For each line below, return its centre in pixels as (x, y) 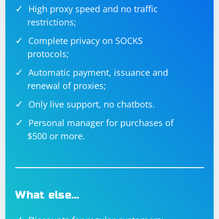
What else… (47, 195)
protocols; (48, 54)
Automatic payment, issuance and (99, 72)
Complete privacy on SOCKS (86, 41)
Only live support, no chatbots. (92, 104)
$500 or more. (56, 136)
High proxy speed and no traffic (93, 9)
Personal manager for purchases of (101, 123)
